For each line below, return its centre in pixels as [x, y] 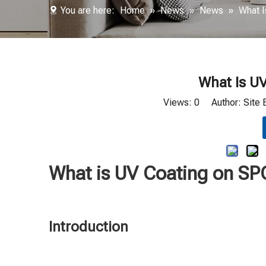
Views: [178, 102]
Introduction [88, 227]
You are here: [88, 10]
